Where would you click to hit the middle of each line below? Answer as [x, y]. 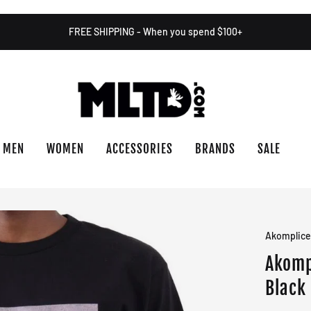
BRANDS [215, 149]
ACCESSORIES [140, 149]
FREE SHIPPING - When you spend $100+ [155, 32]
